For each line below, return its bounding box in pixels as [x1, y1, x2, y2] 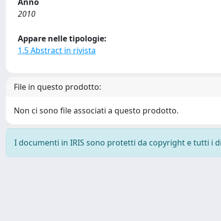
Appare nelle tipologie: [18, 33, 107, 44]
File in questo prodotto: [14, 81, 101, 92]
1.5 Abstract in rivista [18, 45, 96, 56]
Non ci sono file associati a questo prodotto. [14, 105, 179, 116]
